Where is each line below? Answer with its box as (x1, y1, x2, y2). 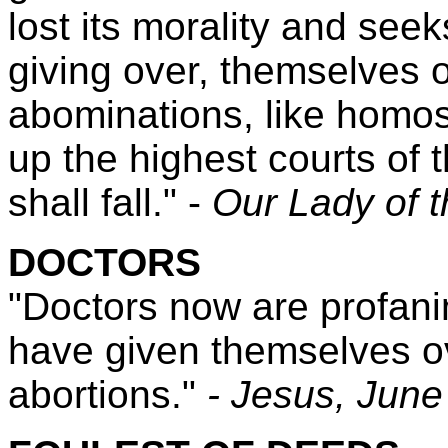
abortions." (8, 373, 207, 416)
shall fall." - (8, 181, 212, 224)
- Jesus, (207, 373, 357, 416)
